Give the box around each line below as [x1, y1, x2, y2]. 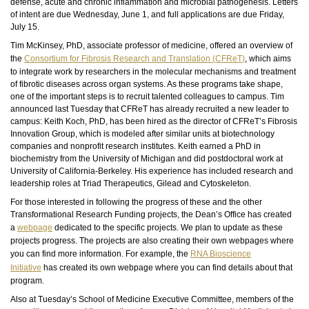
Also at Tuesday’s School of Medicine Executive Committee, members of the [10, 295, 294, 304]
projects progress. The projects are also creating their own [10, 236, 229, 246]
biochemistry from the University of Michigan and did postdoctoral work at [10, 154, 283, 163]
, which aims [245, 54, 291, 63]
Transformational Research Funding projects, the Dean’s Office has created [10, 210, 292, 219]
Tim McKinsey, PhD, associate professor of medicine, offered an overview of [10, 41, 292, 50]
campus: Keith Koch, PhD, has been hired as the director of [10, 117, 232, 126]
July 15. [10, 22, 41, 32]
